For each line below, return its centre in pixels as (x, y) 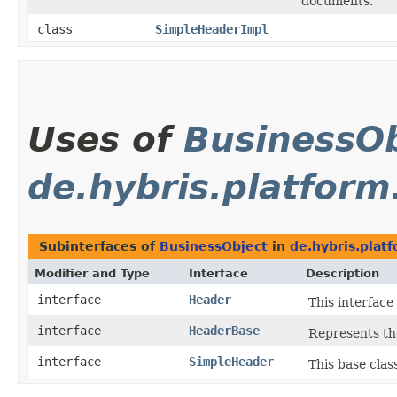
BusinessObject (214, 247)
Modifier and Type (92, 274)
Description (343, 274)
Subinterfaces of (99, 247)
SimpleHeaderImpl (212, 30)
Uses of (105, 140)
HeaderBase (224, 331)
